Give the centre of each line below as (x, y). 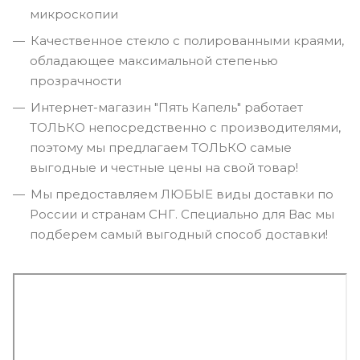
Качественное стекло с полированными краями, (187, 41)
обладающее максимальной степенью (154, 61)
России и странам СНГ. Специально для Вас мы (182, 215)
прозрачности (77, 81)
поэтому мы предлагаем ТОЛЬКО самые (161, 148)
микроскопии (74, 14)
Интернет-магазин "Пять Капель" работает (167, 108)
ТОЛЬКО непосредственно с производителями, (185, 128)
